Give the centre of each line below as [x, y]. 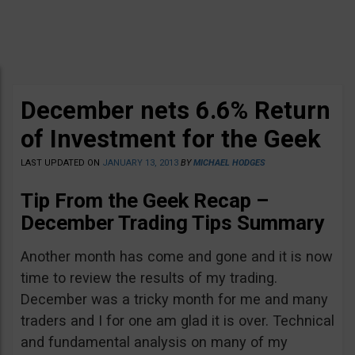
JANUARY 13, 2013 [140, 163]
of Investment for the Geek [171, 139]
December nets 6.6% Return [176, 111]
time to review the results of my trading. [149, 278]
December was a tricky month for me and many [174, 299]
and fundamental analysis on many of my [154, 342]
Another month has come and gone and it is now [177, 256]
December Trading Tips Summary [172, 223]
